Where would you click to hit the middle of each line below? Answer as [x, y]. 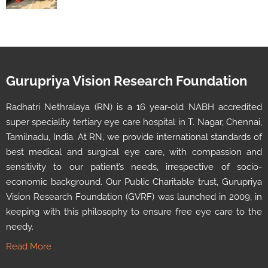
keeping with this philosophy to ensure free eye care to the [134, 211]
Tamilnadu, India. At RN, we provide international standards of [134, 137]
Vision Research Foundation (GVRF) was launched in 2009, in [134, 197]
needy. [20, 226]
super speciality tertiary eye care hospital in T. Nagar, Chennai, [134, 122]
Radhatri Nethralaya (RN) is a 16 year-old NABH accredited [134, 107]
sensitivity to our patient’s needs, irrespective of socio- [134, 167]
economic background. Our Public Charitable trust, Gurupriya [134, 182]
